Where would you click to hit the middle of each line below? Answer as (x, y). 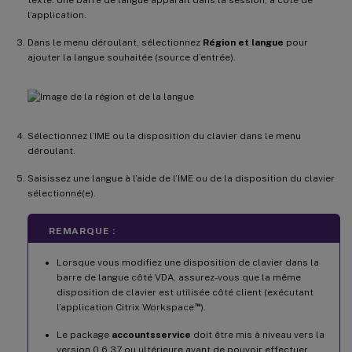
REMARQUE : (82, 231)
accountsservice (151, 334)
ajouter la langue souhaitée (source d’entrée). (132, 57)
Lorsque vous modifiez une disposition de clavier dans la (188, 262)
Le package (84, 334)
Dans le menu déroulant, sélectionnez (115, 42)
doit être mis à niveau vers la (258, 334)
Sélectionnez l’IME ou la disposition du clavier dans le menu (164, 136)
